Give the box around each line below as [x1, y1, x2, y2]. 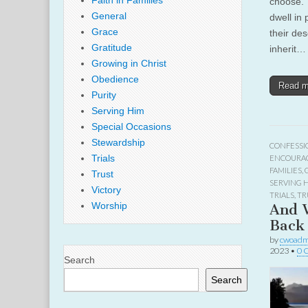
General [91, 10, 126, 21]
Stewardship [91, 137, 145, 148]
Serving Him [91, 105, 144, 116]
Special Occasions [91, 121, 171, 132]
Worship [91, 200, 127, 211]
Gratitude [91, 42, 132, 53]
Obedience [91, 74, 139, 85]
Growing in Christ [91, 58, 166, 69]
